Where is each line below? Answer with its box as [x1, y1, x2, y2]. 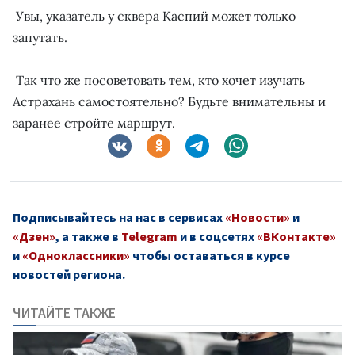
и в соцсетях [177, 228, 257, 244]
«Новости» [225, 209, 290, 225]
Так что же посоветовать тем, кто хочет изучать [13, 72, 305, 88]
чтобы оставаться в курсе [130, 247, 290, 263]
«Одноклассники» [22, 247, 130, 263]
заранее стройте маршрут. [13, 115, 175, 131]
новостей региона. [13, 266, 125, 282]
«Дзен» [13, 228, 55, 244]
